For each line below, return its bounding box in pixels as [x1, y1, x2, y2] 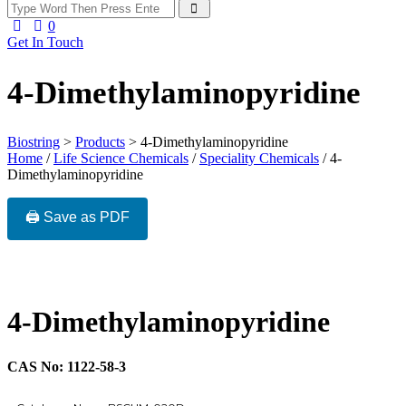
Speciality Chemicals [199, 150, 319, 167]
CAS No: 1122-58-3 [7, 358, 126, 374]
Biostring [7, 134, 60, 150]
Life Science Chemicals [53, 150, 188, 167]
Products [75, 134, 125, 150]
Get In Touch [7, 34, 83, 51]
